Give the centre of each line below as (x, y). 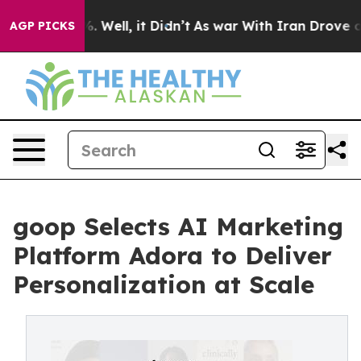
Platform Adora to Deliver (172, 255)
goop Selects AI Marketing (178, 226)
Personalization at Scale (164, 284)
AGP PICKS (42, 26)
